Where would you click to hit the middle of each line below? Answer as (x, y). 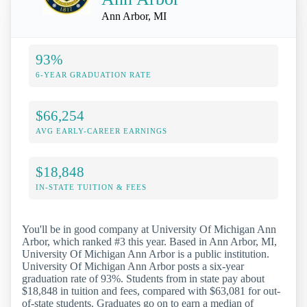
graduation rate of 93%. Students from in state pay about (143, 278)
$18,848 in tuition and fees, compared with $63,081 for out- (151, 291)
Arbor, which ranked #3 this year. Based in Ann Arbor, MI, (149, 241)
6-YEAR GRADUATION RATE (94, 74)
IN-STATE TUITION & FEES (91, 187)
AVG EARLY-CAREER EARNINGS (101, 131)
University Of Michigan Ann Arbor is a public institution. (146, 254)
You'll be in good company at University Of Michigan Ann (149, 229)
